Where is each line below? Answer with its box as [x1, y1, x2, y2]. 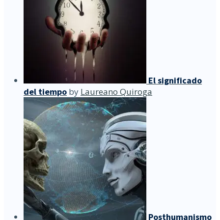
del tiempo [24, 86, 67, 98]
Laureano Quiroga [81, 86, 152, 98]
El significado [148, 75, 202, 86]
